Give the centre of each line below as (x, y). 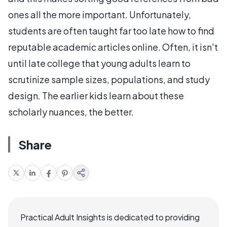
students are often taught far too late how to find (111, 31)
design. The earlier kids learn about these (96, 96)
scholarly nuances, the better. (71, 112)
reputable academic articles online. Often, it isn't (113, 47)
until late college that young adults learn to (99, 63)
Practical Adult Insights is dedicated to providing (110, 217)
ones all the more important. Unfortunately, (100, 14)
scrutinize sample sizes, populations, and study (109, 79)
